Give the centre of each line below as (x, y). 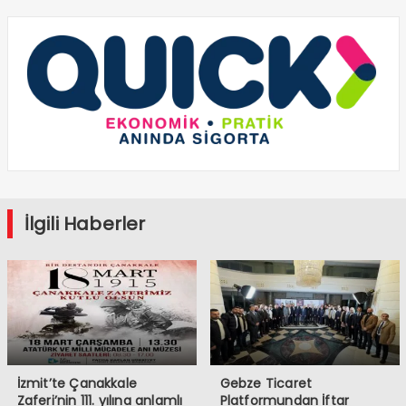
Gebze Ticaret (266, 384)
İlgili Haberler (85, 224)
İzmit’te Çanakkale (77, 384)
